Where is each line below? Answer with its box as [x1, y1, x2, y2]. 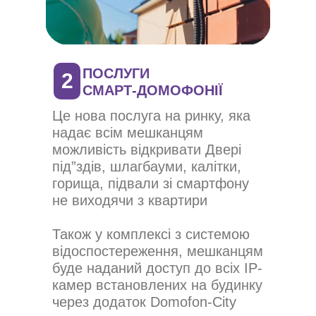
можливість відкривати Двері [52, 142, 241, 157]
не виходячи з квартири [52, 193, 207, 208]
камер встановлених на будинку [52, 277, 262, 293]
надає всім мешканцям [52, 125, 203, 140]
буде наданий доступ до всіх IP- [52, 260, 262, 276]
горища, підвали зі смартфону [52, 176, 249, 191]
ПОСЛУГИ [83, 66, 150, 81]
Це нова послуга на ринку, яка [52, 108, 250, 123]
